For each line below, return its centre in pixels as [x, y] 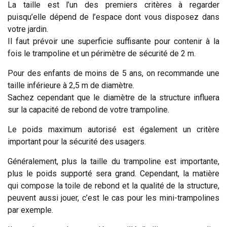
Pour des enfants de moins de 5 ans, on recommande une [113, 73]
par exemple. [30, 210]
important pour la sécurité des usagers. [77, 142]
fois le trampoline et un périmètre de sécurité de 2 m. [102, 54]
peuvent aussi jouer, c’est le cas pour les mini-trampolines [113, 198]
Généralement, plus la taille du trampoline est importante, [113, 162]
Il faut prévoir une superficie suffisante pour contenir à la [113, 42]
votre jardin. [29, 29]
